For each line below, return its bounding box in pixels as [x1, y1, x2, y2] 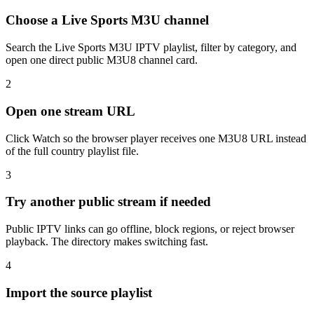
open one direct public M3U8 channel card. [6, 54, 198, 67]
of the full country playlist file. [6, 144, 139, 157]
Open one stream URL [6, 103, 135, 118]
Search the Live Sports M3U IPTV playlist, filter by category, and [6, 41, 296, 54]
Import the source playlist [6, 285, 152, 300]
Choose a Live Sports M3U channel [6, 13, 209, 28]
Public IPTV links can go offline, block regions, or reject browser [6, 222, 294, 235]
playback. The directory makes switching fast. [6, 235, 208, 247]
